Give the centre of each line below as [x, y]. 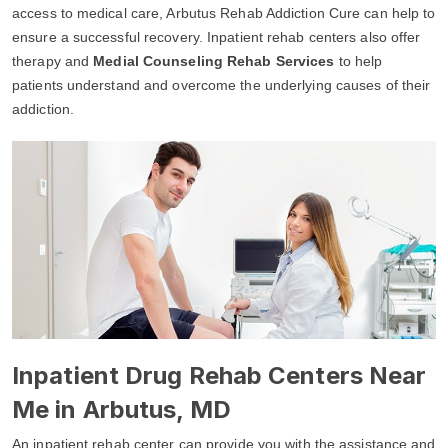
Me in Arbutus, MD [121, 409]
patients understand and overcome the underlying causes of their [221, 84]
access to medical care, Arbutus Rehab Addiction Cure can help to [224, 12]
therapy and [53, 60]
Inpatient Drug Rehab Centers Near [219, 375]
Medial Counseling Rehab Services [216, 60]
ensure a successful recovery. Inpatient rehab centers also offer [216, 36]
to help [360, 60]
